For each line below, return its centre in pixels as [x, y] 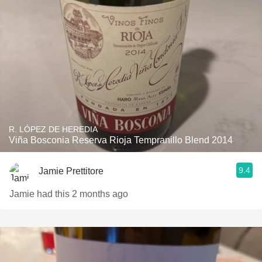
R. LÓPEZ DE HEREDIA [53, 129]
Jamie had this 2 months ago [69, 194]
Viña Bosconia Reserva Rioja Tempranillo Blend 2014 [121, 140]
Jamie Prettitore [71, 171]
